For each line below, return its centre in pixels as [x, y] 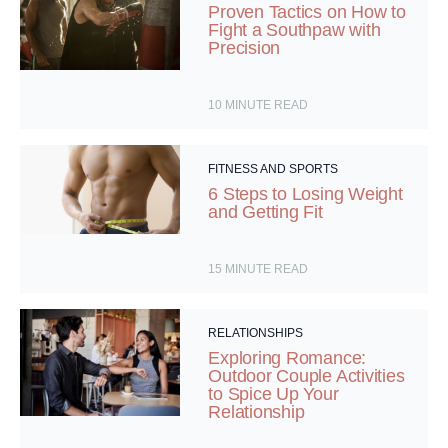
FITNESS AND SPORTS [273, 169]
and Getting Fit [265, 212]
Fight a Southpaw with [294, 30]
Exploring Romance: [287, 358]
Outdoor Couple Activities [306, 376]
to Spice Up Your [273, 394]
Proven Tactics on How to [307, 12]
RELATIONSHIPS [256, 333]
